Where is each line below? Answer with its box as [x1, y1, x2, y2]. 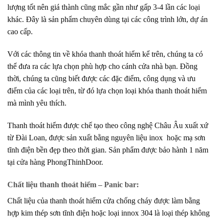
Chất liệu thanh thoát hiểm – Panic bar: [7, 180, 139, 189]
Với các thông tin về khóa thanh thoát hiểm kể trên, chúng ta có [7, 50, 203, 59]
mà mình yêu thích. [7, 99, 66, 108]
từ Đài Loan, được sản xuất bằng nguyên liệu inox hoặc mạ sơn [7, 133, 205, 142]
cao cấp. [7, 27, 33, 36]
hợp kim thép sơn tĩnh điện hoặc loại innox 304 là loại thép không [7, 208, 210, 217]
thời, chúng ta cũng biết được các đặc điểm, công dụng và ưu [7, 74, 196, 83]
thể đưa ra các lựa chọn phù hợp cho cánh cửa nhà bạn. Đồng [7, 62, 197, 71]
